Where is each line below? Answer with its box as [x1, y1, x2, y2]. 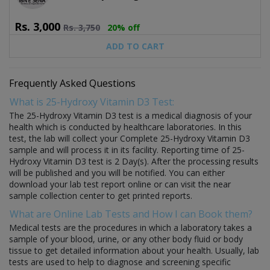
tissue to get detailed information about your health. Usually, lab [9, 244, 259, 256]
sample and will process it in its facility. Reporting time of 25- [9, 143, 245, 155]
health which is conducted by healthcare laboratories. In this [9, 121, 242, 133]
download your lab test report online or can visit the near [9, 178, 231, 190]
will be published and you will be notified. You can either [9, 166, 225, 178]
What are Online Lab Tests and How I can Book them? [10, 207, 253, 221]
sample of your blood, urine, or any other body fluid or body [9, 233, 243, 245]
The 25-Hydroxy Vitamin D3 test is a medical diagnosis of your [9, 109, 252, 121]
